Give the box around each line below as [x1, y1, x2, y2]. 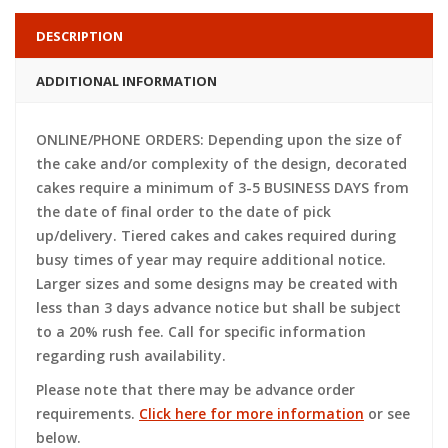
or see [364, 404, 410, 423]
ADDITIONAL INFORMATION [36, 72, 217, 90]
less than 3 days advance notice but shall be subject [36, 298, 401, 317]
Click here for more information [139, 404, 364, 423]
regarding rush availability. [36, 346, 226, 365]
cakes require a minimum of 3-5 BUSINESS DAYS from [36, 178, 409, 197]
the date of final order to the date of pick [36, 202, 331, 221]
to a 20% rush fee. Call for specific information [36, 322, 366, 341]
